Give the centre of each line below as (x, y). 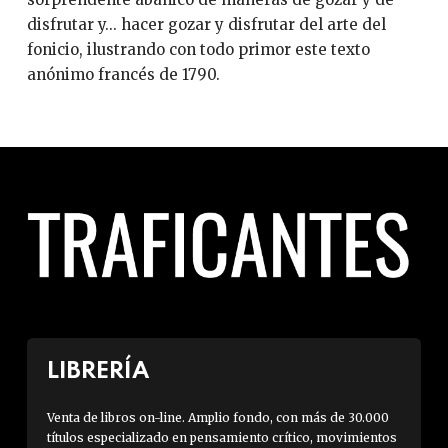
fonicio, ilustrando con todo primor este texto (198, 49)
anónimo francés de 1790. (123, 74)
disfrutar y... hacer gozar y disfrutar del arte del (206, 24)
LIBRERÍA (97, 371)
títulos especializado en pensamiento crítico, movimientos (221, 437)
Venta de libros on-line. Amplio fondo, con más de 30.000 (217, 417)
